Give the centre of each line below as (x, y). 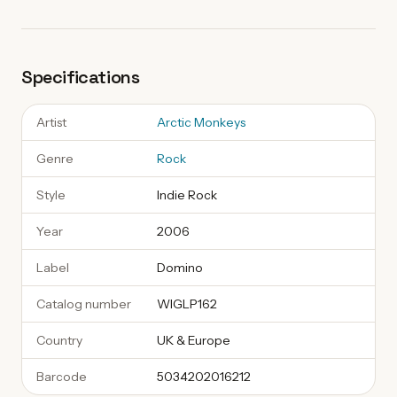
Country (59, 340)
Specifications (81, 77)
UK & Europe (194, 340)
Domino (180, 268)
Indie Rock (187, 195)
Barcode (62, 377)
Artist (51, 122)
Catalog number (84, 304)
